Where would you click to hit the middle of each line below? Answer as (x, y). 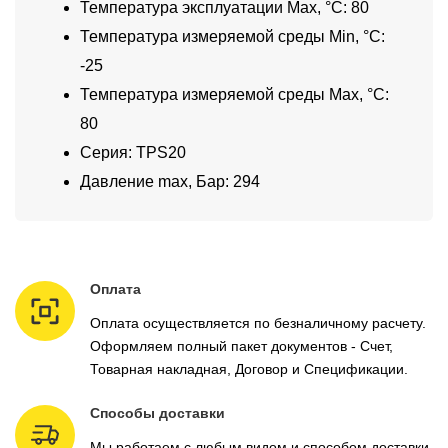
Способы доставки (157, 413)
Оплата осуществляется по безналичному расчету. (258, 323)
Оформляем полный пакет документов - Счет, (241, 346)
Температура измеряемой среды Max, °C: (234, 95)
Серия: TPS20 (133, 153)
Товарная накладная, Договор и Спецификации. (249, 369)
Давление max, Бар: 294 (170, 182)
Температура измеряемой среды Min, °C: (232, 37)
